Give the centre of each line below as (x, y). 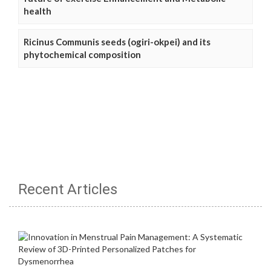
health (38, 11)
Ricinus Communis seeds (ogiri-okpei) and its (117, 42)
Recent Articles (68, 190)
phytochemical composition (82, 55)
